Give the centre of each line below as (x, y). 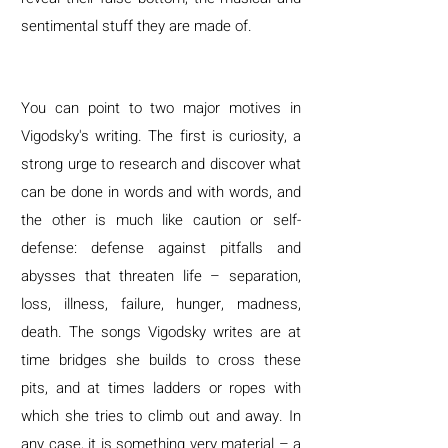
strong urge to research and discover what (161, 164)
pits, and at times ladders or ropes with (161, 388)
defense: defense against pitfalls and (161, 248)
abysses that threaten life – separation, (161, 276)
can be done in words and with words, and (161, 192)
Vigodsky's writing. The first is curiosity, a (161, 136)
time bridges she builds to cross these (161, 360)
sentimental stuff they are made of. (138, 26)
